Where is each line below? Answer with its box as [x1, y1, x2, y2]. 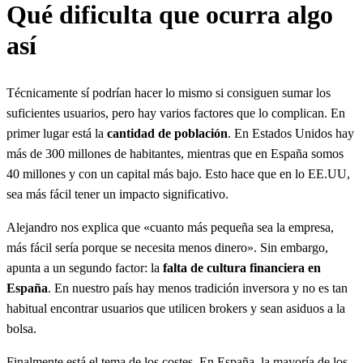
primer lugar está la [6, 126, 107, 140]
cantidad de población [107, 126, 228, 140]
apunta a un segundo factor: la [6, 261, 163, 275]
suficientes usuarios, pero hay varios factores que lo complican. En [6, 106, 345, 120]
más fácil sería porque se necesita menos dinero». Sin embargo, [6, 241, 328, 254]
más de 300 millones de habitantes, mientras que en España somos [6, 147, 344, 160]
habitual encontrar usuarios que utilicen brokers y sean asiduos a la [6, 301, 345, 315]
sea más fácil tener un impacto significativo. [6, 187, 228, 201]
